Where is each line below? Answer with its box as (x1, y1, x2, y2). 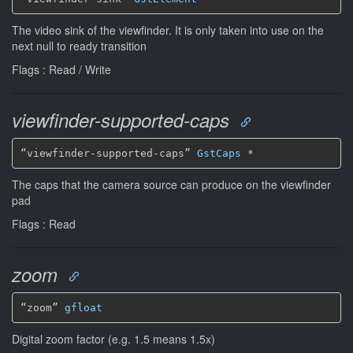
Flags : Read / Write (12, 61, 111, 77)
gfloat (64, 301, 102, 314)
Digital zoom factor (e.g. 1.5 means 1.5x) (12, 331, 215, 347)
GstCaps (196, 147, 241, 159)
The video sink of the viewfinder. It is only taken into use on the (12, 22, 324, 38)
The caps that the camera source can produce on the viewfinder (12, 176, 331, 192)
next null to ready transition (12, 38, 147, 54)
